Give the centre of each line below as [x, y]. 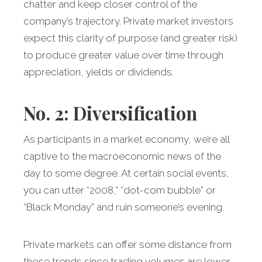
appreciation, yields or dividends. [100, 72]
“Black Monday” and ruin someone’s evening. [124, 207]
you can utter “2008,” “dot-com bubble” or [120, 190]
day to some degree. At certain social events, [126, 173]
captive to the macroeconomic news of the [122, 156]
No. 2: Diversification [110, 113]
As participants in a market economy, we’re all [126, 139]
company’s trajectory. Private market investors [128, 21]
